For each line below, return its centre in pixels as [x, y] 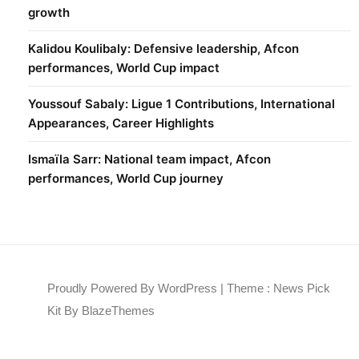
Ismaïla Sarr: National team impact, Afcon [149, 159]
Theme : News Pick [278, 288]
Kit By [65, 310]
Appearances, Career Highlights [121, 123]
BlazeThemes [118, 310]
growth [49, 12]
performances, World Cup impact [124, 67]
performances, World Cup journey [126, 178]
